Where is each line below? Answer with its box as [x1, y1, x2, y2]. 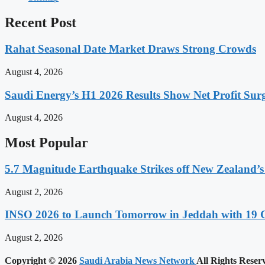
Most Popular [5, 135, 88, 151]
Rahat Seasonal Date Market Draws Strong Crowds [5, 43, 256, 56]
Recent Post [5, 15, 76, 31]
